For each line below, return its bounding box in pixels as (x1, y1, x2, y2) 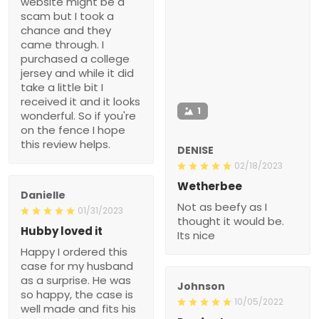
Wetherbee (177, 178, 242, 194)
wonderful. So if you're (21, 108, 136, 123)
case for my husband (21, 258, 133, 273)
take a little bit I (21, 79, 103, 95)
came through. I (21, 36, 104, 52)
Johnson (177, 278, 225, 293)
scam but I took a (21, 8, 114, 23)
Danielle (21, 187, 66, 202)
